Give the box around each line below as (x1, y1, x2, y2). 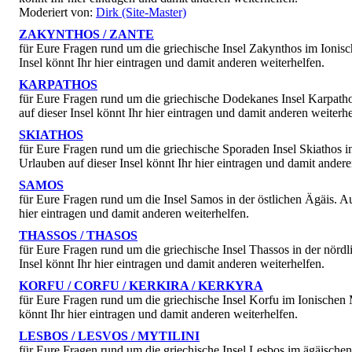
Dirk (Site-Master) (96, 5, 186, 19)
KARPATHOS (19, 77, 97, 91)
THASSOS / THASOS (19, 228, 137, 242)
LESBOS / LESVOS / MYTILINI (19, 328, 200, 343)
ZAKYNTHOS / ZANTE (19, 27, 154, 41)
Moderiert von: (19, 5, 96, 19)
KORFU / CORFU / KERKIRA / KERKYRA (19, 278, 263, 292)
